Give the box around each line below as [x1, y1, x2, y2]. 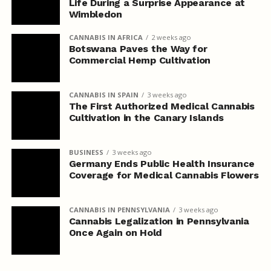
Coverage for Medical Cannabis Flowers [68, 169, 259, 181]
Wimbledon [68, 8, 122, 20]
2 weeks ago [151, 32, 191, 42]
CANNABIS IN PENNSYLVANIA [68, 204, 170, 214]
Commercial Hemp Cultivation [68, 54, 211, 66]
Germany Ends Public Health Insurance [68, 157, 255, 169]
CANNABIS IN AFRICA [68, 32, 143, 42]
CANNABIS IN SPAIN [68, 90, 139, 99]
